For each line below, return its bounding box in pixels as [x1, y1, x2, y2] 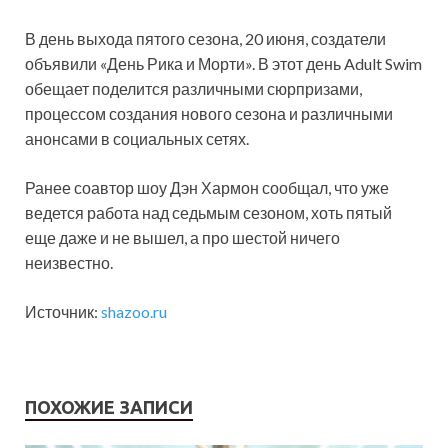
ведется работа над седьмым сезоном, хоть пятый [25, 203, 392, 223]
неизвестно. [25, 253, 113, 273]
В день [25, 29, 77, 49]
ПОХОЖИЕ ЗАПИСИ [25, 397, 193, 418]
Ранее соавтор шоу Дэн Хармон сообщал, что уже [25, 178, 389, 198]
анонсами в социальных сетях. [25, 129, 249, 149]
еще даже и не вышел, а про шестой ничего [25, 228, 340, 248]
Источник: [25, 302, 101, 322]
